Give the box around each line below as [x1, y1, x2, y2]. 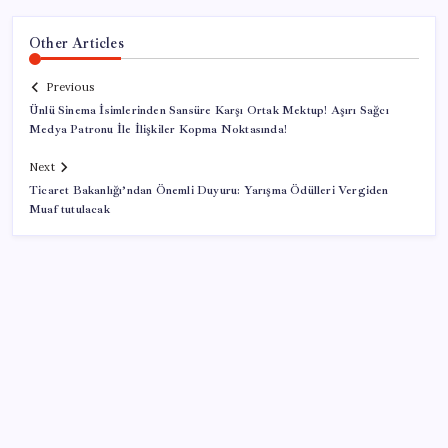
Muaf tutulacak [29, 202, 110, 218]
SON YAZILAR [29, 423, 137, 442]
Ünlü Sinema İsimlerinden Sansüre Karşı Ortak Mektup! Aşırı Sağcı [29, 103, 389, 119]
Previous [46, 80, 94, 95]
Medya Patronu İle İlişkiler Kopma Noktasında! [29, 122, 287, 138]
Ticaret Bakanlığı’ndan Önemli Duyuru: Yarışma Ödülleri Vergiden [29, 183, 389, 199]
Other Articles [29, 33, 124, 52]
